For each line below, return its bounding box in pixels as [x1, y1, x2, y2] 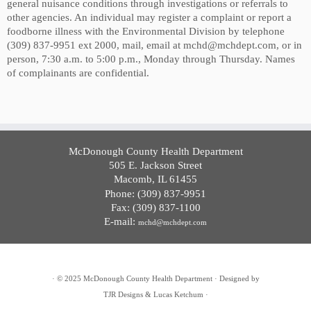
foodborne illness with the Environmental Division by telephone [7, 26, 285, 37]
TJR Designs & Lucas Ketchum [103, 290, 203, 299]
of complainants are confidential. [7, 67, 149, 78]
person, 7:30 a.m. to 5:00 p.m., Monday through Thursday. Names [7, 53, 295, 65]
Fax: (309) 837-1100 [110, 202, 201, 213]
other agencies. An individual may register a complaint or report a [7, 12, 292, 23]
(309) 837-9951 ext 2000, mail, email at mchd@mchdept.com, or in [7, 40, 302, 51]
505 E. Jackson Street [109, 160, 202, 171]
